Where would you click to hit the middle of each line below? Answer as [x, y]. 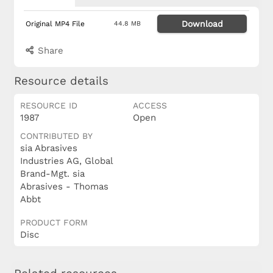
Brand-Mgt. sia [52, 174]
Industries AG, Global [66, 161]
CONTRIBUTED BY [56, 136]
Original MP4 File [55, 24]
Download [202, 24]
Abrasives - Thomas [64, 187]
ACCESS [150, 106]
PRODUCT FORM [54, 223]
